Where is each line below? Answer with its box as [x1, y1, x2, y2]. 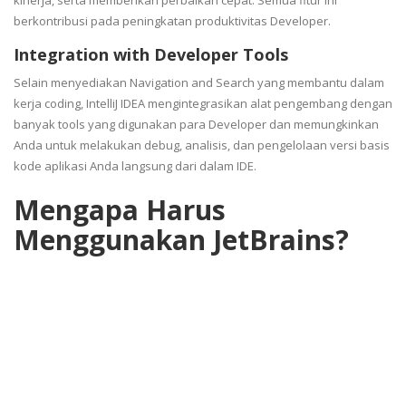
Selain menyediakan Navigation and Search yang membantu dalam [14, 73, 384, 91]
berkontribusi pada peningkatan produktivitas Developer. [14, 12, 333, 29]
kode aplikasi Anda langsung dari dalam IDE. [14, 157, 259, 174]
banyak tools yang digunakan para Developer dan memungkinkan [14, 115, 379, 132]
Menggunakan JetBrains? [14, 220, 349, 258]
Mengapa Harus [14, 190, 226, 228]
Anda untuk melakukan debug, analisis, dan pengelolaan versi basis [14, 136, 390, 153]
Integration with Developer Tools [14, 43, 288, 65]
